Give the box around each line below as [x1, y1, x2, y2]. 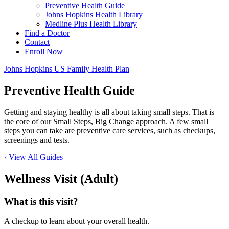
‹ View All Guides [4, 152, 63, 162]
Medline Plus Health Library [45, 19, 137, 28]
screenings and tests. [4, 135, 70, 144]
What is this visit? [4, 196, 78, 207]
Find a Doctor [25, 29, 70, 37]
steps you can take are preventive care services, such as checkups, [4, 126, 215, 135]
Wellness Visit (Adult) [4, 172, 118, 186]
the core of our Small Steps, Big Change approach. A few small [4, 117, 208, 126]
